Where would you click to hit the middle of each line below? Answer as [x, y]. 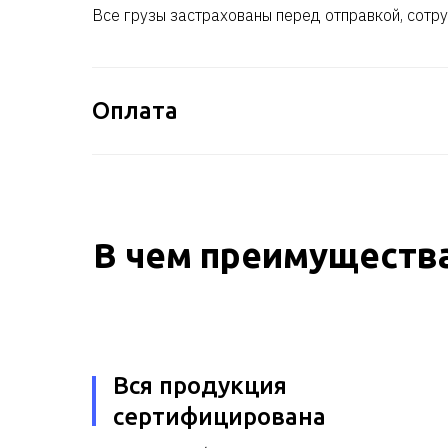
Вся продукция [200, 385]
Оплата [135, 110]
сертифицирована [219, 416]
